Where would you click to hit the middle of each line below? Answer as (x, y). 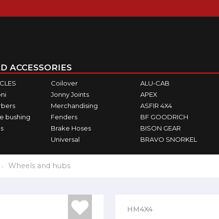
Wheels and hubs (39, 166)
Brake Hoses (71, 128)
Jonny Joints (70, 94)
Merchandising (74, 105)
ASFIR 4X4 (156, 105)
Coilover (64, 83)
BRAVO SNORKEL (169, 139)
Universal (65, 139)
